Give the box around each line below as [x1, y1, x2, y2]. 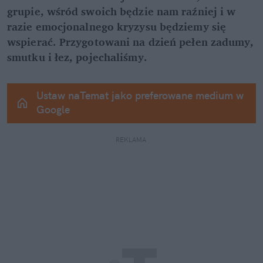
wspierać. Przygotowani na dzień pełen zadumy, [7, 33, 254, 51]
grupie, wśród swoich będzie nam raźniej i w [7, 2, 236, 21]
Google [36, 103, 70, 117]
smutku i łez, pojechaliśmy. [7, 48, 147, 66]
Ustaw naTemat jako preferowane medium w [36, 89, 244, 103]
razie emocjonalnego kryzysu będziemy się [7, 18, 227, 36]
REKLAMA [115, 136, 148, 144]
